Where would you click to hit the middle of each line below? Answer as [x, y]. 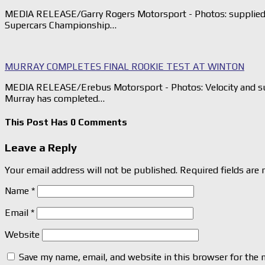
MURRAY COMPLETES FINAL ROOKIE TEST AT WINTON [125, 67]
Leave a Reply [41, 147]
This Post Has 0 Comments [66, 122]
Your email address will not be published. [91, 170]
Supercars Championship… [61, 25]
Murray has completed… [55, 99]
